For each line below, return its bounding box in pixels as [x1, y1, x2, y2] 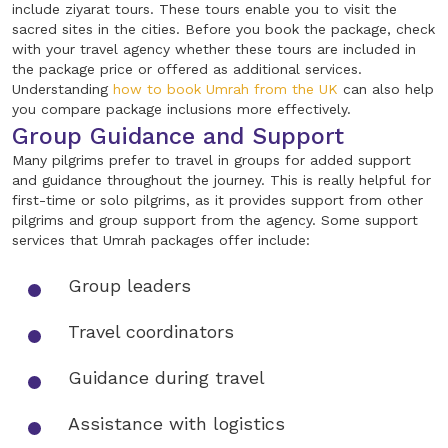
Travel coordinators [68, 321, 234, 343]
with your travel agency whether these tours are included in [12, 41, 416, 58]
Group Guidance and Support [12, 122, 344, 151]
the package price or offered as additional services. [12, 61, 362, 78]
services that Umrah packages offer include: [12, 232, 310, 249]
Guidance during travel [68, 367, 265, 389]
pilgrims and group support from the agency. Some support [12, 212, 418, 229]
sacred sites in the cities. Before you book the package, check [12, 21, 435, 38]
